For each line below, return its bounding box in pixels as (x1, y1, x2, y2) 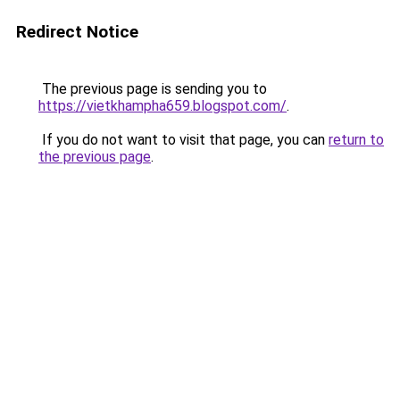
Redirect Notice (16, 21, 138, 42)
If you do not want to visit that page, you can (38, 131, 329, 148)
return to (329, 131, 384, 148)
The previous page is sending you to (38, 80, 267, 97)
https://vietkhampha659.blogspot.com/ (38, 97, 287, 114)
